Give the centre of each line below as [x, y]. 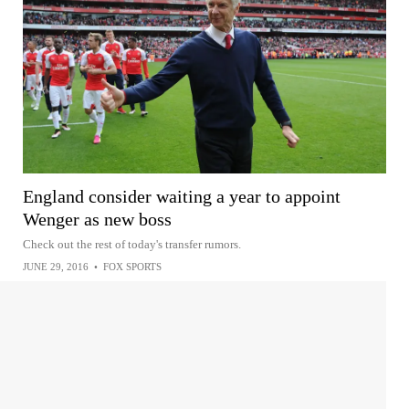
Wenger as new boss [97, 219]
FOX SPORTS [132, 266]
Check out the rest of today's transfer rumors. [132, 244]
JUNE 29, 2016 [56, 266]
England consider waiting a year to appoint [182, 196]
